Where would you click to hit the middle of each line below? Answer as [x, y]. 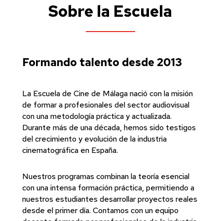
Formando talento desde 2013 [102, 63]
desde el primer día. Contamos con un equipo [100, 211]
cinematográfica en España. [70, 150]
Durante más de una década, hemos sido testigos [109, 128]
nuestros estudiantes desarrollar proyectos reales [110, 199]
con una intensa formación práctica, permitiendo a [108, 188]
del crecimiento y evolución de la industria [94, 139]
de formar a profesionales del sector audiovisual [106, 105]
